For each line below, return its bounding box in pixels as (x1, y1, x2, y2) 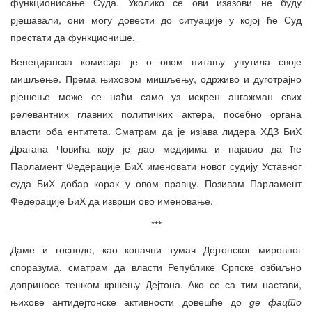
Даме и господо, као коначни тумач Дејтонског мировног (10, 242, 302, 257)
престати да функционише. (10, 30, 135, 45)
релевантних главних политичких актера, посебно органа (10, 107, 302, 121)
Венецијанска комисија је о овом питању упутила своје (10, 54, 302, 69)
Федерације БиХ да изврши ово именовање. (10, 194, 213, 208)
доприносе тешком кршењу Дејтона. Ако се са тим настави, (10, 277, 302, 292)
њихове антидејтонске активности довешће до (10, 295, 249, 309)
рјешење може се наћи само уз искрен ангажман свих (10, 89, 302, 104)
